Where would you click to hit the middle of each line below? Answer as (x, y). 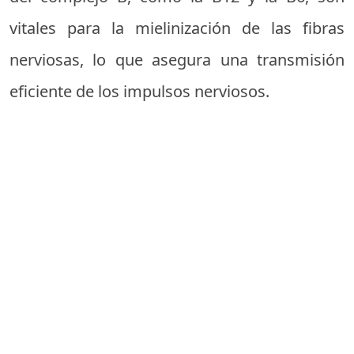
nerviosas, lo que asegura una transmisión (177, 60)
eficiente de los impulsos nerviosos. (139, 91)
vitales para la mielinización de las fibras (177, 28)
